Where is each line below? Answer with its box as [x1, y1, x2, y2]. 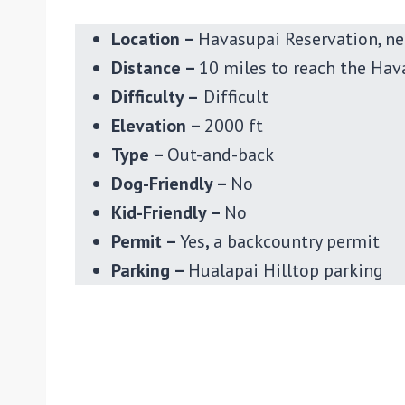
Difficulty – [111, 85, 199, 108]
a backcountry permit [213, 230, 380, 253]
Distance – [111, 56, 199, 80]
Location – [111, 27, 198, 51]
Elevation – [111, 114, 204, 137]
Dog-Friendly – [111, 172, 231, 195]
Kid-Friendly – [111, 201, 224, 224]
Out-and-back [167, 143, 274, 166]
